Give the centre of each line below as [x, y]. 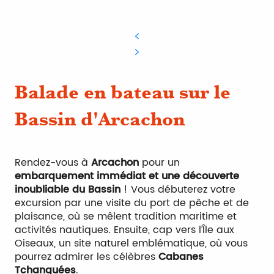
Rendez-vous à [53, 163]
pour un [159, 163]
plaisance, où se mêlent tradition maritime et [126, 217]
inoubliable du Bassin [68, 190]
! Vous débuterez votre [178, 190]
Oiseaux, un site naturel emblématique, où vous [131, 243]
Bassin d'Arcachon [100, 119]
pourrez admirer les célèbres [87, 257]
